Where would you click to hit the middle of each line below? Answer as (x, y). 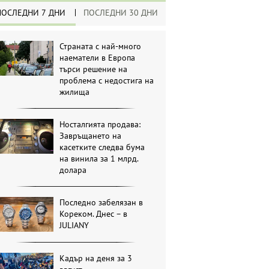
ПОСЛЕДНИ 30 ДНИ (121, 13)
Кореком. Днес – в (94, 214)
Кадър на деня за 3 (96, 258)
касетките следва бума (102, 147)
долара (73, 170)
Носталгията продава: (100, 125)
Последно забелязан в (101, 203)
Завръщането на (91, 136)
